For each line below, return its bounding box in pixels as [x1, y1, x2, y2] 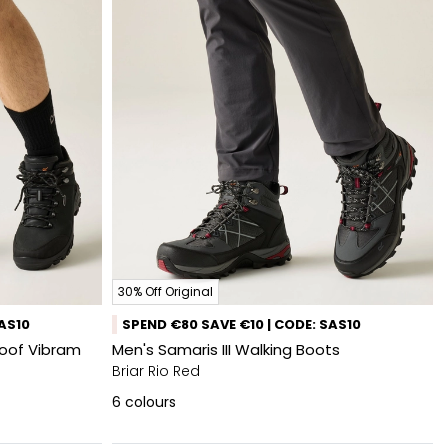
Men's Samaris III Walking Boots [112, 339, 340, 360]
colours [125, 392, 176, 412]
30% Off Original [118, 283, 213, 300]
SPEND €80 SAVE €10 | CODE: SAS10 [122, 315, 361, 334]
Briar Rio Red [112, 361, 200, 381]
